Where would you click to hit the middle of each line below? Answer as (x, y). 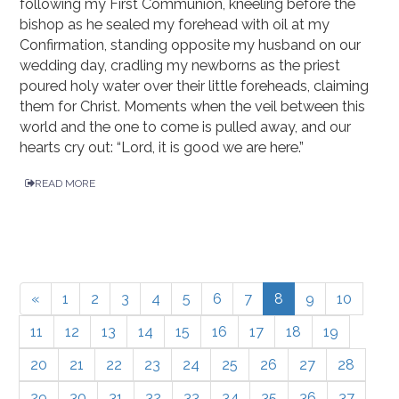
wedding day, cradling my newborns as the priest (180, 66)
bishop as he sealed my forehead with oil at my (175, 25)
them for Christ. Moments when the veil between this (193, 107)
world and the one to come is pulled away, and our (186, 127)
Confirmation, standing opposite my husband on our (191, 45)
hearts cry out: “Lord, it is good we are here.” (162, 148)
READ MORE (65, 184)
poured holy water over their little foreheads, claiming (195, 86)
